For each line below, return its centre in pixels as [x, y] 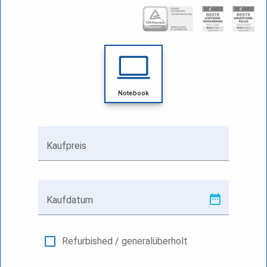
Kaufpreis [66, 145]
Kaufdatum [70, 200]
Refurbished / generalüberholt [125, 241]
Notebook [133, 93]
